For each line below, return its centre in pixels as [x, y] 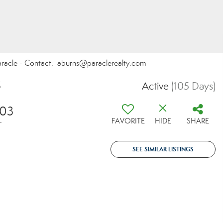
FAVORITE [128, 121]
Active [155, 86]
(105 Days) [193, 86]
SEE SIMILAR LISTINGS [163, 149]
